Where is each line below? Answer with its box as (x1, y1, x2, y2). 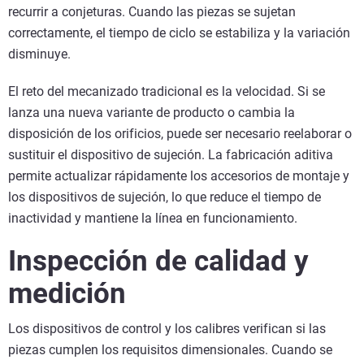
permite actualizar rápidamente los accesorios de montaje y (8, 168, 349, 184)
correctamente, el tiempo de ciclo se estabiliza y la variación (8, 25, 350, 41)
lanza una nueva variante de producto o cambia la (8, 105, 295, 121)
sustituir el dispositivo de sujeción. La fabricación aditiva (8, 147, 333, 163)
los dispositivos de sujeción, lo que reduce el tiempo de (8, 189, 321, 206)
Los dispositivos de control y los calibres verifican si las (8, 321, 326, 337)
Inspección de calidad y (8, 245, 309, 279)
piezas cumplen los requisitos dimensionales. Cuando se (8, 342, 332, 358)
